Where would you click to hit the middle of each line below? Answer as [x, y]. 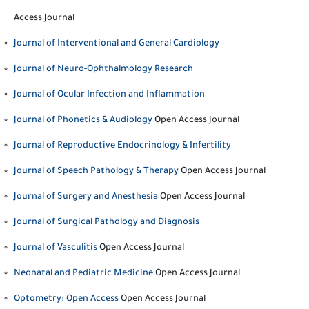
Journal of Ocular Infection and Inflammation [109, 95]
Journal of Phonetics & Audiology [83, 121]
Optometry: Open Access [66, 299]
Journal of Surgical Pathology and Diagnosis [107, 223]
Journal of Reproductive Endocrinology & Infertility [122, 146]
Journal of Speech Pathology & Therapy [96, 172]
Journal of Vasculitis [56, 248]
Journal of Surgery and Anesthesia [86, 197]
